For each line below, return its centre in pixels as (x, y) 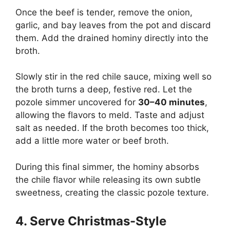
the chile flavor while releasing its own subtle (108, 179)
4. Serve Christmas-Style (91, 221)
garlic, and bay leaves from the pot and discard (113, 25)
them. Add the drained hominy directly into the (112, 38)
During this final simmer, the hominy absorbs (107, 167)
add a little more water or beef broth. (92, 141)
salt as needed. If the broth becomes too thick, (112, 128)
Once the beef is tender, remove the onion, (104, 12)
